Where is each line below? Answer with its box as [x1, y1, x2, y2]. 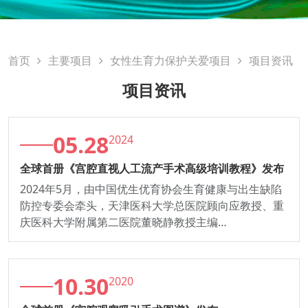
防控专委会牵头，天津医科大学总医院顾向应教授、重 [20, 197, 284, 213]
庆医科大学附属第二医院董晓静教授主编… [20, 214, 227, 230]
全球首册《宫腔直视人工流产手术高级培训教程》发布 [20, 160, 284, 176]
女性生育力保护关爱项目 [110, 52, 231, 68]
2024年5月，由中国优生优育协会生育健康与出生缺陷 [20, 181, 282, 197]
